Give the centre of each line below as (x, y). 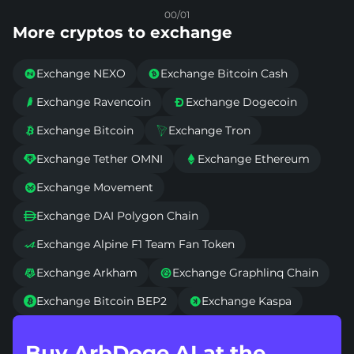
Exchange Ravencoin (94, 102)
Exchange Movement (95, 188)
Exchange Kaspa (247, 301)
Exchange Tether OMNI (100, 159)
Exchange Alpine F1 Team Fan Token (136, 245)
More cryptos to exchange (122, 33)
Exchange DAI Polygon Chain (117, 216)
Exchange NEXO (81, 74)
